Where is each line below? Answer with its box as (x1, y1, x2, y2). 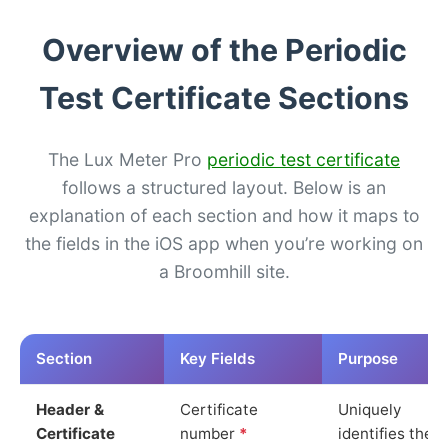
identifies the (338, 423, 433, 443)
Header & (36, 399, 104, 419)
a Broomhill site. (158, 260, 290, 282)
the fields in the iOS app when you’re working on (25, 232, 423, 254)
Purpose (338, 348, 398, 368)
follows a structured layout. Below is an (62, 176, 386, 198)
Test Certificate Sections (39, 79, 409, 116)
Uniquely (338, 399, 401, 419)
